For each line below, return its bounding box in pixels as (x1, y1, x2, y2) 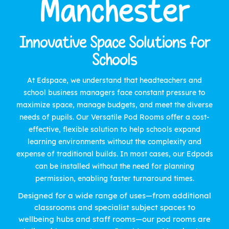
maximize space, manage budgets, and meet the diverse (16, 100, 213, 110)
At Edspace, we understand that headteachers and (27, 76, 202, 85)
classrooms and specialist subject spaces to (34, 202, 195, 213)
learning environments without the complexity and (28, 137, 201, 147)
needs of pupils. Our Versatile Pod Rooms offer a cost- (19, 112, 210, 122)
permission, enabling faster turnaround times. (35, 174, 194, 184)
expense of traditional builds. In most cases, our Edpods (16, 149, 213, 159)
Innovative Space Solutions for (19, 34, 210, 52)
